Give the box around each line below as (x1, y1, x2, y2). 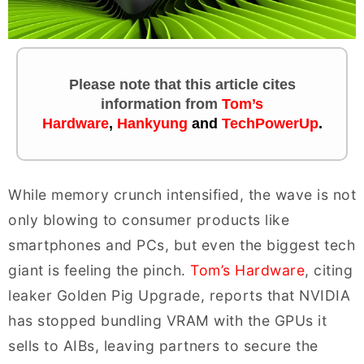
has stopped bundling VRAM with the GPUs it (8, 311, 327, 329)
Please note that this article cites (68, 76, 296, 93)
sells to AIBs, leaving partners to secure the (8, 336, 318, 354)
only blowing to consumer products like (8, 210, 289, 228)
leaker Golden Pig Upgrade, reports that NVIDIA (8, 286, 350, 304)
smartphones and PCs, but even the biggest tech (8, 236, 355, 253)
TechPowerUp (221, 115, 318, 132)
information (101, 95, 185, 112)
